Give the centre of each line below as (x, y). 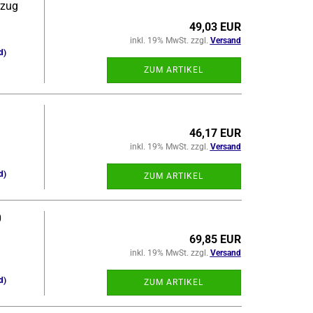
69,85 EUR (215, 239)
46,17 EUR (215, 133)
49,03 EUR (215, 27)
